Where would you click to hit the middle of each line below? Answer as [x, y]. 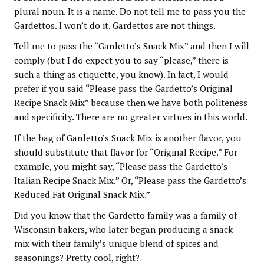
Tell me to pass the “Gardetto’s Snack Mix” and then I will [131, 46]
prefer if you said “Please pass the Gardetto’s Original [123, 89]
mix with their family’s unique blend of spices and [116, 244]
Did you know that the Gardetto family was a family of [125, 215]
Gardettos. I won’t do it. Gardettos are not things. [115, 25]
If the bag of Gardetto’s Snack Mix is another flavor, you [128, 138]
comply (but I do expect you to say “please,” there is [121, 60]
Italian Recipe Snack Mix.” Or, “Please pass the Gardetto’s [130, 180]
